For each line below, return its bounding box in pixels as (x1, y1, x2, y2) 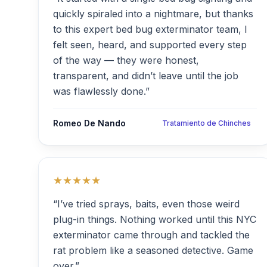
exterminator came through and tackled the (53, 229, 250, 241)
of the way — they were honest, (53, 54, 199, 66)
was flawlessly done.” (53, 85, 150, 97)
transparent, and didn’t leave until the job (53, 70, 238, 82)
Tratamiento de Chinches (162, 119, 251, 128)
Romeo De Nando (53, 118, 126, 128)
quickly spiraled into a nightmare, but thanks (53, 8, 253, 20)
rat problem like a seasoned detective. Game (53, 244, 253, 256)
